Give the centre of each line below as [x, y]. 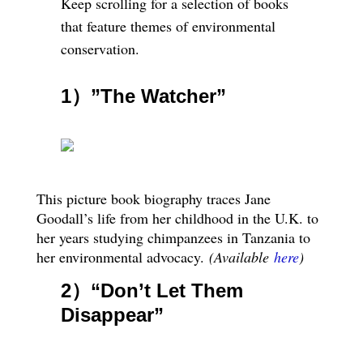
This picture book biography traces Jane [153, 199]
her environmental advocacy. [120, 257]
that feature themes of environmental [168, 26]
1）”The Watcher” [143, 96]
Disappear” [112, 315]
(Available [239, 257]
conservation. [100, 49]
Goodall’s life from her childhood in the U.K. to [177, 218]
